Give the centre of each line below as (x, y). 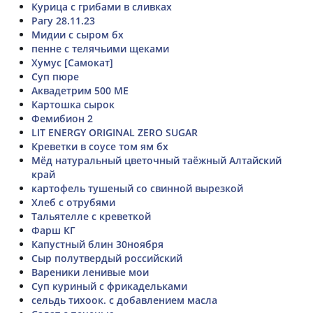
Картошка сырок (73, 104)
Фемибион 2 (62, 118)
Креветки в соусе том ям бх (100, 146)
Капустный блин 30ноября (97, 244)
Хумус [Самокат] (72, 62)
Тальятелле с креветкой (91, 216)
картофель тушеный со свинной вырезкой (137, 188)
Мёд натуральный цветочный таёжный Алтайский (156, 160)
